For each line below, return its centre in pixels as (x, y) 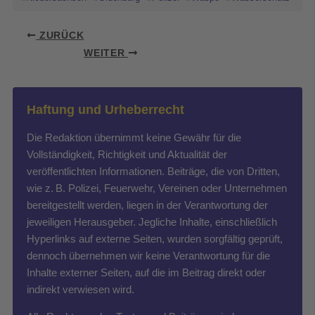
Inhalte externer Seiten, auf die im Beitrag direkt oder (146, 273)
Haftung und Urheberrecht (105, 110)
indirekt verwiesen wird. (80, 290)
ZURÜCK (60, 36)
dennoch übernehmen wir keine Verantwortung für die (148, 256)
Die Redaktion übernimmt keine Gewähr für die (134, 138)
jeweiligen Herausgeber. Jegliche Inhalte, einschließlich (152, 222)
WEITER (106, 53)
